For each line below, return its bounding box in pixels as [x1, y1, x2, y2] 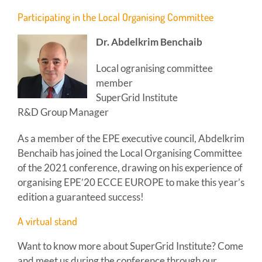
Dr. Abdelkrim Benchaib [95, 35, 202, 48]
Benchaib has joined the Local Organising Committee [17, 146, 242, 159]
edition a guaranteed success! [17, 190, 144, 203]
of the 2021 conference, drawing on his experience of [17, 161, 243, 174]
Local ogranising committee [95, 61, 213, 74]
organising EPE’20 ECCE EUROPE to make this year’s [17, 175, 244, 188]
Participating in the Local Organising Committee [17, 10, 213, 23]
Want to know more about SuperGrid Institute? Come [17, 239, 243, 252]
